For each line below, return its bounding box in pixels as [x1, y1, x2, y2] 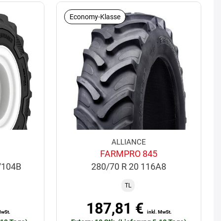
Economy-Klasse [70, 12, 121, 21]
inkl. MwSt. [147, 209, 172, 215]
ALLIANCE [111, 138, 147, 147]
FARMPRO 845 [100, 148, 158, 159]
